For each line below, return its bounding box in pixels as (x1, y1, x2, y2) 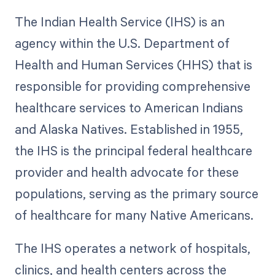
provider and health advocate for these (14, 163, 239, 181)
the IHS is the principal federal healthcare (14, 142, 252, 160)
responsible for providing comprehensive (14, 77, 250, 95)
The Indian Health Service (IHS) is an (14, 13, 225, 31)
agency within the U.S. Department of (14, 34, 230, 52)
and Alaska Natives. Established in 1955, (14, 120, 243, 138)
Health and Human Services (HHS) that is (14, 56, 252, 74)
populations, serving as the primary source (14, 185, 258, 203)
